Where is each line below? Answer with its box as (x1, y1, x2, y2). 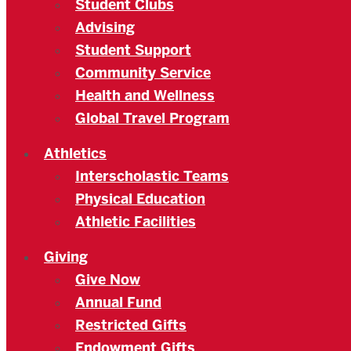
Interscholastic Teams (75, 167, 229, 186)
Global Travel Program (75, 109, 230, 128)
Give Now (75, 270, 140, 289)
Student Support (75, 41, 191, 60)
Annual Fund (75, 293, 161, 312)
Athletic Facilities (75, 212, 196, 231)
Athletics (44, 144, 107, 163)
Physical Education (75, 190, 205, 208)
